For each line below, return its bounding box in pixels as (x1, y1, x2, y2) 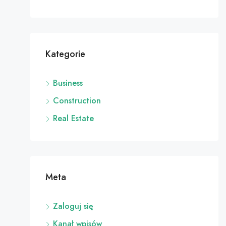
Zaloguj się (52, 200, 93, 212)
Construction (52, 95, 101, 106)
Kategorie (45, 47, 85, 61)
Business (52, 77, 83, 89)
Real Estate (52, 112, 94, 124)
